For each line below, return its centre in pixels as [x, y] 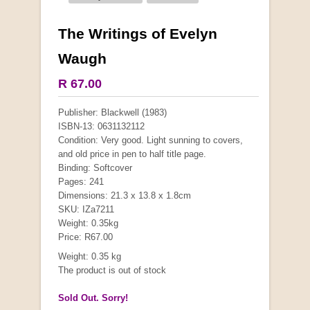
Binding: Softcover [95, 167]
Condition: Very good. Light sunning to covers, [151, 140]
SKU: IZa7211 [86, 209]
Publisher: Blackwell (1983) [112, 112]
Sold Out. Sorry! [93, 298]
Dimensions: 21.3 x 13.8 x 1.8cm [125, 195]
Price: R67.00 [85, 237]
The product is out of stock [112, 270]
